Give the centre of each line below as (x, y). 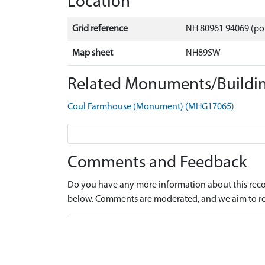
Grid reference (100, 29)
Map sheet (93, 53)
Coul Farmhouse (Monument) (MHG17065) (151, 107)
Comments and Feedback (157, 163)
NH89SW (203, 53)
